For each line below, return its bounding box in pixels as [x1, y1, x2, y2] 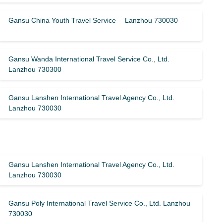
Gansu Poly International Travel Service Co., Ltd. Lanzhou [8, 199, 191, 207]
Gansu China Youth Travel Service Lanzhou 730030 [8, 16, 178, 24]
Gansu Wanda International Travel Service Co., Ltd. [8, 55, 170, 63]
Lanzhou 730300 [8, 65, 62, 73]
